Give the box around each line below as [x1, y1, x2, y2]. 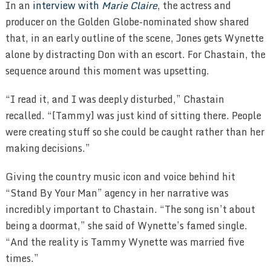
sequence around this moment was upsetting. [5, 62, 209, 79]
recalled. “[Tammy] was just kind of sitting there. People [5, 107, 261, 123]
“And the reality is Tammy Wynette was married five [5, 233, 244, 250]
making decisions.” [5, 140, 90, 156]
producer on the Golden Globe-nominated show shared [5, 13, 249, 30]
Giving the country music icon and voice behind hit [5, 168, 235, 184]
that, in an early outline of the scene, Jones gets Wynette [5, 30, 264, 46]
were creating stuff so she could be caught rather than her [5, 123, 264, 140]
